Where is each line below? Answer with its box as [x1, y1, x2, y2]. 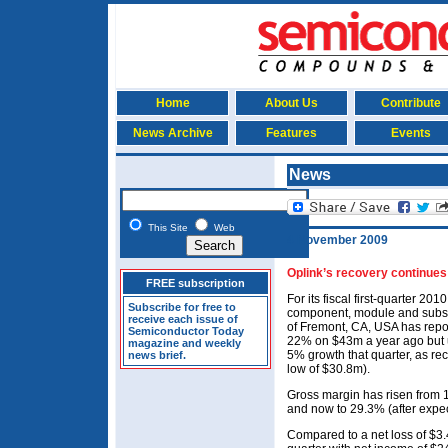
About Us [265, 96, 318, 110]
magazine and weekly [128, 337, 241, 349]
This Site [148, 222, 188, 233]
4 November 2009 [287, 233, 388, 247]
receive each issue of [128, 313, 238, 325]
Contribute [380, 96, 441, 110]
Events [390, 126, 431, 140]
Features [266, 126, 317, 140]
